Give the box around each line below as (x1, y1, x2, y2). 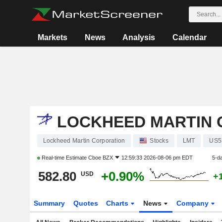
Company (176, 199, 211, 207)
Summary (33, 199, 65, 207)
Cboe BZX (88, 155, 113, 161)
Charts (106, 199, 131, 207)
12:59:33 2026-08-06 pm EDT (121, 155, 193, 161)
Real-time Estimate (40, 155, 88, 161)
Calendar (172, 33, 207, 42)
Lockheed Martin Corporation (43, 137, 125, 144)
